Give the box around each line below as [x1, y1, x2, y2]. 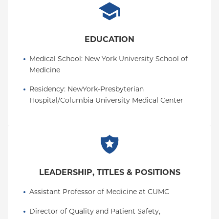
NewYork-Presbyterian [67, 85, 144, 93]
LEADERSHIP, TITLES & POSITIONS [39, 168, 180, 177]
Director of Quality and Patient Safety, [29, 207, 160, 216]
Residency [29, 85, 64, 93]
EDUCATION [85, 35, 134, 44]
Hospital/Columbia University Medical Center [29, 96, 183, 105]
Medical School [29, 54, 81, 63]
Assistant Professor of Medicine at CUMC [29, 187, 169, 196]
